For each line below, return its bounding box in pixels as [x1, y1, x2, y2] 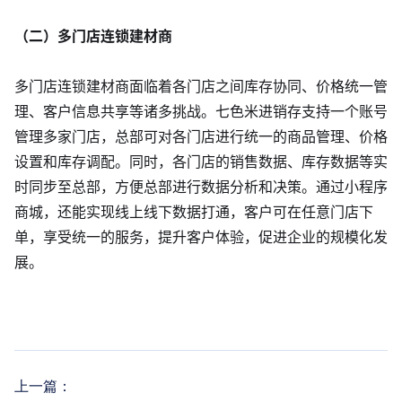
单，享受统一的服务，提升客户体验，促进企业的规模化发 [14, 228, 388, 247]
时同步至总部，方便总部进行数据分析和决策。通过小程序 [14, 178, 388, 197]
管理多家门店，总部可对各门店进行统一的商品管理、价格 [14, 127, 388, 146]
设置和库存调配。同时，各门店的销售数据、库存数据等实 [14, 153, 388, 171]
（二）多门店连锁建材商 [14, 27, 172, 46]
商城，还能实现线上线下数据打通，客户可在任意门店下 [14, 203, 373, 222]
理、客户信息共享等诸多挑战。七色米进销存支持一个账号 [14, 102, 388, 121]
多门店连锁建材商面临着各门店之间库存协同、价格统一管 [14, 77, 388, 96]
